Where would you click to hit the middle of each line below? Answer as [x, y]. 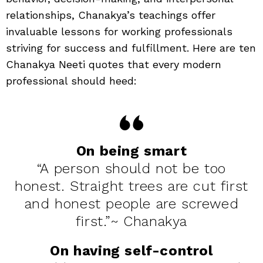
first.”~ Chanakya [131, 221]
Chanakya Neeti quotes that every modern [114, 64]
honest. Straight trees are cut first [131, 186]
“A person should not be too [131, 168]
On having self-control [131, 250]
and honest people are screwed [131, 203]
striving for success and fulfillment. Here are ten [131, 48]
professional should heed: [71, 80]
